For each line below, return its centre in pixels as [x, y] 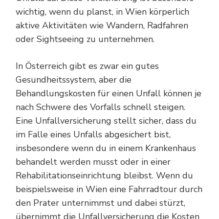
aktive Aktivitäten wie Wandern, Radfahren [102, 25]
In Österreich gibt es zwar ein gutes [87, 66]
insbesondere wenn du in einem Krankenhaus [106, 148]
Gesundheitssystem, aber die [74, 79]
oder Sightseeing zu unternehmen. [85, 39]
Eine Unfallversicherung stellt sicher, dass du [106, 120]
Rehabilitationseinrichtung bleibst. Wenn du [104, 175]
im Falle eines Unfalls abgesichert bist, [93, 134]
